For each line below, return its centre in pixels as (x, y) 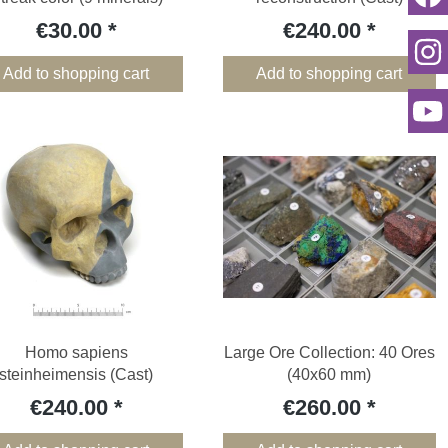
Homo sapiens (76, 353)
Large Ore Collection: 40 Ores (329, 353)
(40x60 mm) (329, 375)
